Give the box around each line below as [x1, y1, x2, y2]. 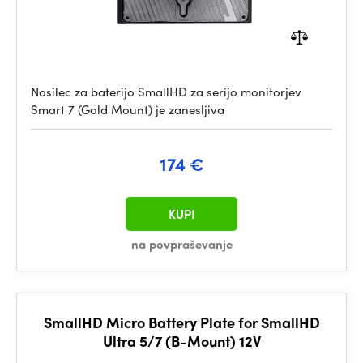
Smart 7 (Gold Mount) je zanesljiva [31, 100, 224, 118]
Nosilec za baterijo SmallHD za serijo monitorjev [31, 83, 301, 100]
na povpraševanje [130, 235, 233, 253]
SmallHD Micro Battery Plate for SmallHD [43, 312, 320, 332]
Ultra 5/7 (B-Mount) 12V [102, 331, 261, 351]
